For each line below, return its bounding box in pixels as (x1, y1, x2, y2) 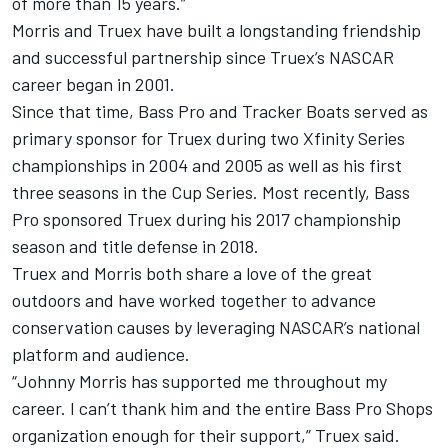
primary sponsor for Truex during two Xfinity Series (12, 127, 405, 150)
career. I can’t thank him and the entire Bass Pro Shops (12, 397, 433, 420)
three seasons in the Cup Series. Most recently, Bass (12, 181, 410, 204)
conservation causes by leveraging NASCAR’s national (12, 316, 420, 339)
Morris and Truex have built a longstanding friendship (12, 19, 421, 42)
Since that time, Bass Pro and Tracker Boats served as (12, 100, 428, 123)
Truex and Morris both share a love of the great (12, 262, 372, 285)
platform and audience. (12, 343, 190, 366)
